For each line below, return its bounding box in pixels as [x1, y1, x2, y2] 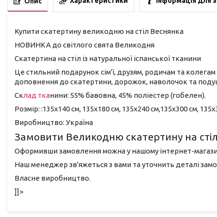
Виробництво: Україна [15, 118, 93, 126]
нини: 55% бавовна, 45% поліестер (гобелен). [50, 91, 206, 99]
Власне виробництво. [15, 174, 91, 183]
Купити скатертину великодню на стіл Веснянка [15, 27, 184, 35]
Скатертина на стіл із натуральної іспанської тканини [15, 54, 201, 62]
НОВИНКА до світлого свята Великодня [15, 40, 155, 49]
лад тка [23, 91, 50, 99]
